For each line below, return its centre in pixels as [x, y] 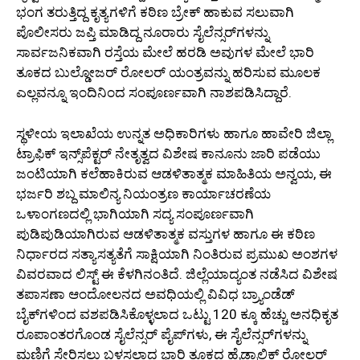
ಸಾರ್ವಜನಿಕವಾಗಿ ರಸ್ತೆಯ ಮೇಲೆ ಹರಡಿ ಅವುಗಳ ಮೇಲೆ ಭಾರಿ [165, 53]
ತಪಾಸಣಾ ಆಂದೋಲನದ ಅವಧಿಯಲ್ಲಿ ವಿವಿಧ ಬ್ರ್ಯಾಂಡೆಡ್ [155, 294]
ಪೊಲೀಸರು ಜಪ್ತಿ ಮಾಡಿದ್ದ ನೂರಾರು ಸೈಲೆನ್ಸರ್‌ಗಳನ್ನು [143, 33]
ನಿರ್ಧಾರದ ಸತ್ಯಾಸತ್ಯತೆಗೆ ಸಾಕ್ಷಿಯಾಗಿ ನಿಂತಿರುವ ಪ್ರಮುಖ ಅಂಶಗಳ [177, 254]
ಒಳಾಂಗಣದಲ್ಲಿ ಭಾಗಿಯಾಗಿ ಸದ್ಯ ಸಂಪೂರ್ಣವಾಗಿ [135, 213]
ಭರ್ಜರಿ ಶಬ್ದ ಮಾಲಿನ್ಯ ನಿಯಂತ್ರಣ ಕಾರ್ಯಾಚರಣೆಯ [143, 193]
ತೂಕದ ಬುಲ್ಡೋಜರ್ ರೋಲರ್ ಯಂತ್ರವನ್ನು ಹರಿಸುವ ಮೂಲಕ [168, 73]
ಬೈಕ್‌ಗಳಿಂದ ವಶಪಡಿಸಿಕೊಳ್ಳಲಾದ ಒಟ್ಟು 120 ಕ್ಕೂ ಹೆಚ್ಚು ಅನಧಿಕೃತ [177, 314]
